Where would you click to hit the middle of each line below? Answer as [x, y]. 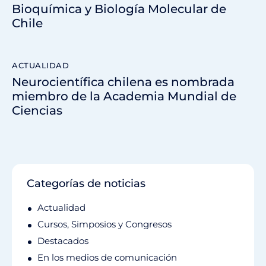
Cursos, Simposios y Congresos [104, 224]
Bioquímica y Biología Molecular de [119, 9]
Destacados [63, 241]
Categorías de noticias [86, 184]
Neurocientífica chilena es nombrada [123, 82]
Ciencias [37, 111]
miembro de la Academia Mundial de [124, 96]
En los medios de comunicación [107, 258]
